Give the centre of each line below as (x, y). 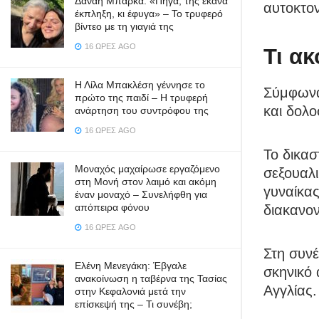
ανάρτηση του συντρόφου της (142, 110)
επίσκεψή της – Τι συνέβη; (134, 304)
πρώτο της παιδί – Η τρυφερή (141, 98)
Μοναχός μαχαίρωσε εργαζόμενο (147, 169)
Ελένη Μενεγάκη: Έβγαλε (131, 266)
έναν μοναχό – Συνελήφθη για (141, 194)
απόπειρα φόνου (112, 207)
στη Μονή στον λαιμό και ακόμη (146, 182)
